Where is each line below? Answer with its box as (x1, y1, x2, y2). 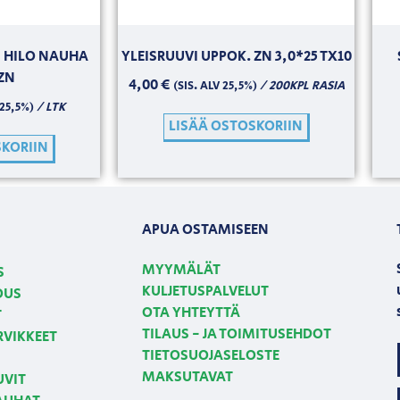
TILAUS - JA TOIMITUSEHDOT (141, 324, 331, 346)
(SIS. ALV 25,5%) (172, 77, 257, 95)
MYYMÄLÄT (141, 260, 221, 281)
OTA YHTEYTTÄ (141, 303, 240, 324)
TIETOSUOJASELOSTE (141, 346, 279, 367)
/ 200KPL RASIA (256, 76, 345, 95)
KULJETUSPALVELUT (141, 281, 269, 303)
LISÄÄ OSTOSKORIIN (168, 115, 303, 137)
